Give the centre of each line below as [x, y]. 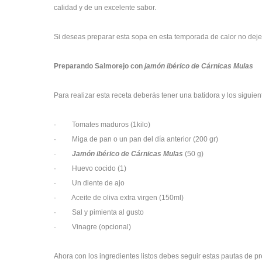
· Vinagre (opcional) [92, 227]
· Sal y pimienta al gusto [99, 212]
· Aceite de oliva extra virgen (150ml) [119, 198]
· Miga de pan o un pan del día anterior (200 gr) [136, 139]
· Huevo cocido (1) [90, 168]
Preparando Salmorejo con [99, 66]
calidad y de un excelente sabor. [106, 8]
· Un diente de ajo [89, 183]
